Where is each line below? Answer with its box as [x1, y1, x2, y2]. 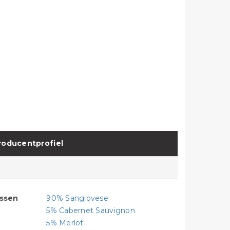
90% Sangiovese [46, 194, 108, 203]
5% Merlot [46, 218, 84, 228]
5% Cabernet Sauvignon [46, 206, 135, 216]
